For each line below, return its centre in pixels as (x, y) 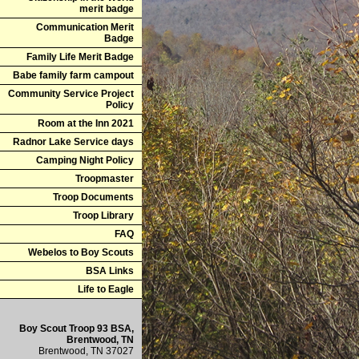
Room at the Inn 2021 (86, 123)
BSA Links (110, 271)
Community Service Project (71, 94)
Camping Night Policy (85, 160)
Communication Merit (85, 27)
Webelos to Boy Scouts (81, 252)
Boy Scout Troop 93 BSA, (77, 329)
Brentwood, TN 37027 (86, 351)
